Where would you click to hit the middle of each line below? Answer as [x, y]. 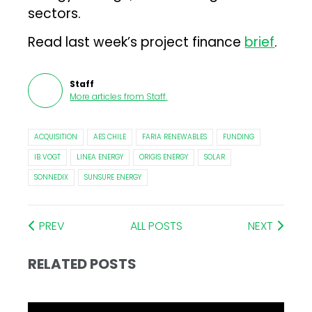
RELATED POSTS [83, 264]
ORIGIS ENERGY [164, 157]
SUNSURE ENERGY [113, 177]
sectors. [55, 13]
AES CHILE [110, 136]
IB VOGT [48, 157]
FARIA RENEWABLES [175, 136]
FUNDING [239, 136]
